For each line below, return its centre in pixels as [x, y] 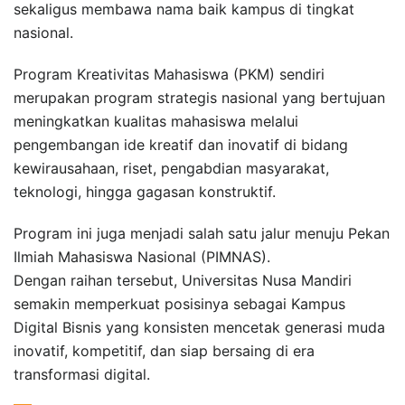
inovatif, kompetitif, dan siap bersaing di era [164, 350]
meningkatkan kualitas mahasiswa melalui [156, 121]
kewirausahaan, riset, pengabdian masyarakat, [171, 168]
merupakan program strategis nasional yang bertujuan [199, 97]
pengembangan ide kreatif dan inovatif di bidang [181, 144]
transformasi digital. [82, 374]
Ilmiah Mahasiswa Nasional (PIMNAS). [142, 256]
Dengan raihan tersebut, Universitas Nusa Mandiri [183, 280]
